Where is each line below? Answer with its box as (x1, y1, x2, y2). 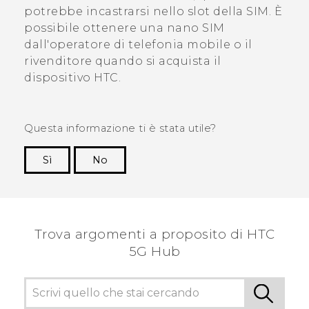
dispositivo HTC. (24, 71, 121, 85)
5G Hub (128, 243, 181, 260)
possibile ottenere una (24, 21, 167, 35)
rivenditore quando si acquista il (24, 54, 221, 68)
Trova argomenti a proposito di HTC (34, 226, 275, 243)
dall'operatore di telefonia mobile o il (24, 38, 252, 52)
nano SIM (166, 21, 225, 35)
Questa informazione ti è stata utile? (24, 122, 217, 135)
